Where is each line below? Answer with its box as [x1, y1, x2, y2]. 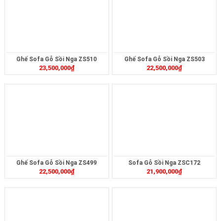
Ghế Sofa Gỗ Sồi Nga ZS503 [124, 55, 205, 63]
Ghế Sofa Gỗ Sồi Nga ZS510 [16, 55, 97, 63]
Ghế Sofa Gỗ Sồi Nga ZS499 [16, 159, 97, 166]
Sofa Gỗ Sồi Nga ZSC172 [128, 159, 201, 166]
